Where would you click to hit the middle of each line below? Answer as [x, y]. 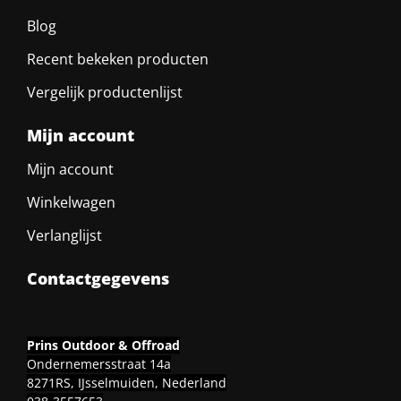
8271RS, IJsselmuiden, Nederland [126, 383]
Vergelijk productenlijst [104, 93]
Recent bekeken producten [117, 60]
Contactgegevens [98, 279]
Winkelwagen [71, 203]
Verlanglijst [64, 236]
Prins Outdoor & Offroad [103, 346]
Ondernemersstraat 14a [98, 364]
